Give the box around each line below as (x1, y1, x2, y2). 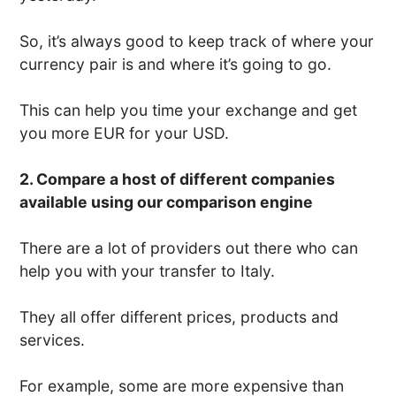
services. (19, 331, 86, 349)
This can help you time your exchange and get (19, 101, 358, 119)
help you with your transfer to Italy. (19, 262, 276, 280)
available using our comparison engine (19, 193, 314, 211)
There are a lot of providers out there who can (19, 239, 359, 257)
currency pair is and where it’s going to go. (19, 55, 332, 73)
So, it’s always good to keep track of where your (19, 32, 375, 50)
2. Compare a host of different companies (19, 170, 336, 188)
